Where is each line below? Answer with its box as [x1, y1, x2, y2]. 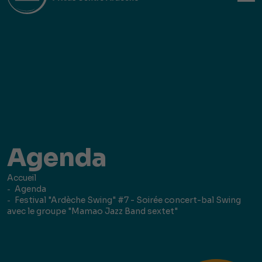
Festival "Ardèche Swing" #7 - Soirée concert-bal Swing [15, 194, 241, 205]
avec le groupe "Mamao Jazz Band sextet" [7, 205, 178, 216]
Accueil [7, 172, 36, 183]
